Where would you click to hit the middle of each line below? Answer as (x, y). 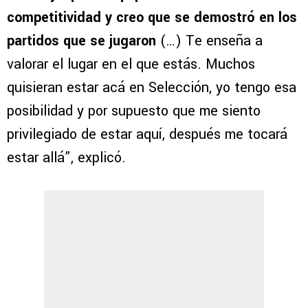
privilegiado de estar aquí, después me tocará (147, 134)
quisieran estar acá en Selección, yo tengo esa (152, 87)
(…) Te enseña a (211, 41)
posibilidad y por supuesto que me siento (134, 111)
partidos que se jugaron (84, 41)
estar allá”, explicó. (66, 157)
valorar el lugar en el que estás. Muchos (131, 64)
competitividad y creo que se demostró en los (152, 17)
